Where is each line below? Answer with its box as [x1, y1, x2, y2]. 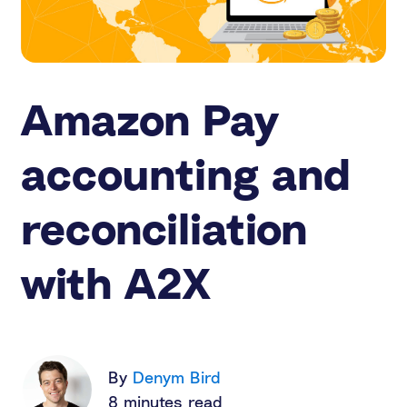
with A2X [21, 256, 211, 310]
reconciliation [21, 202, 307, 255]
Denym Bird [133, 367, 221, 388]
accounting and [21, 147, 351, 201]
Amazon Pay [21, 93, 279, 146]
